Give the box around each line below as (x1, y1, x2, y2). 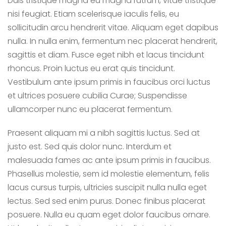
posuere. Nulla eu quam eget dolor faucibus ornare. (8, 209, 210, 220)
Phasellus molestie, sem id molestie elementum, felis (8, 168, 209, 180)
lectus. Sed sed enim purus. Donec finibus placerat (8, 195, 205, 207)
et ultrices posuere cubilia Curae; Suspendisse (8, 90, 187, 101)
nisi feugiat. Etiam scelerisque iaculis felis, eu (8, 8, 179, 20)
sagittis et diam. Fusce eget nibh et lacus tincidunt (8, 49, 204, 61)
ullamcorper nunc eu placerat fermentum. (8, 103, 173, 115)
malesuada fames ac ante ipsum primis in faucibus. (8, 154, 211, 166)
